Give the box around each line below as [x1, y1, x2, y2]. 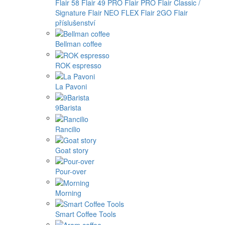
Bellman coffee [55, 39, 102, 49]
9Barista [55, 102, 81, 113]
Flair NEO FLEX [88, 8, 139, 18]
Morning [55, 187, 81, 198]
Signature [55, 8, 86, 18]
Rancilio [55, 124, 80, 134]
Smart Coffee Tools [55, 209, 116, 219]
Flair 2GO [141, 8, 172, 18]
